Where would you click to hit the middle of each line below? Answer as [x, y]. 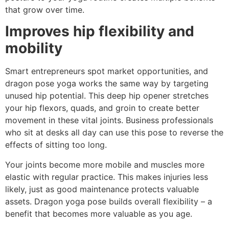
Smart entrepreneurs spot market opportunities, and [107, 71]
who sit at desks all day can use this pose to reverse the [114, 133]
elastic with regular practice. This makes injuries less [107, 177]
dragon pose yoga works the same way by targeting [107, 84]
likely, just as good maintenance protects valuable [102, 189]
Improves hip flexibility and [100, 31]
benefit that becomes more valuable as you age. [99, 213]
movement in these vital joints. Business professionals [109, 120]
